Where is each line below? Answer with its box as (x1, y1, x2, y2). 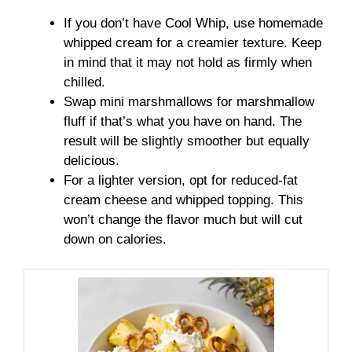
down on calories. (64, 231, 167, 247)
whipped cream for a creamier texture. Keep (64, 35, 321, 50)
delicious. (64, 152, 119, 168)
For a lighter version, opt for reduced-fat (64, 172, 298, 188)
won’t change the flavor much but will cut (64, 211, 302, 227)
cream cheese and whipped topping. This (64, 192, 303, 207)
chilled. (64, 74, 105, 90)
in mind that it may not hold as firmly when (64, 54, 312, 70)
